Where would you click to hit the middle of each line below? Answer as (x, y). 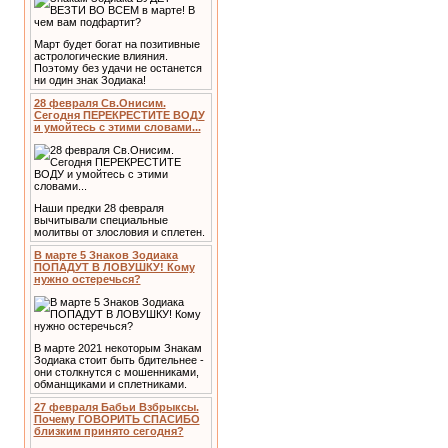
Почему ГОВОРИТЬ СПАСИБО (116, 419)
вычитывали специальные (100, 220)
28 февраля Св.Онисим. (99, 103)
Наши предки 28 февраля (98, 208)
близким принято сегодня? (108, 431)
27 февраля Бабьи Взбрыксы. (116, 407)
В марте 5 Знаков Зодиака (105, 255)
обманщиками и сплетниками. (110, 384)
